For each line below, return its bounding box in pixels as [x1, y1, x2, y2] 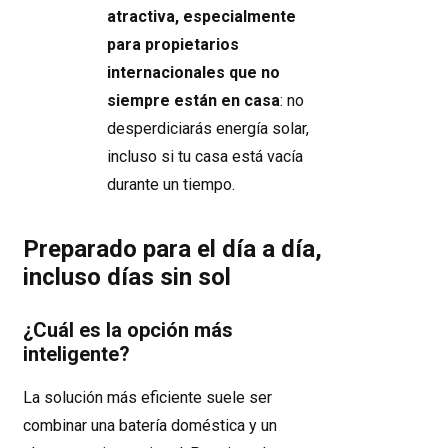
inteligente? [23, 342, 130, 366]
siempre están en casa [107, 91, 280, 110]
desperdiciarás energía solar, [107, 119, 309, 138]
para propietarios [107, 35, 239, 54]
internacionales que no [107, 63, 280, 82]
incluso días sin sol [23, 263, 231, 291]
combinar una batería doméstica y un [23, 416, 277, 435]
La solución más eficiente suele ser [23, 388, 272, 407]
